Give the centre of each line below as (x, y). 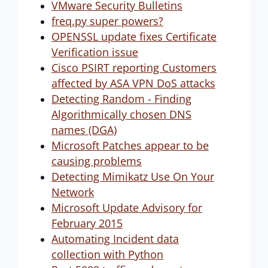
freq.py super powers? (107, 21)
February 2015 (87, 223)
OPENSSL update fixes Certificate (134, 36)
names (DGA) (84, 130)
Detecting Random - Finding (121, 99)
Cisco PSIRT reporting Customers (134, 68)
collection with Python (107, 254)
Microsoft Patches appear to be (130, 145)
